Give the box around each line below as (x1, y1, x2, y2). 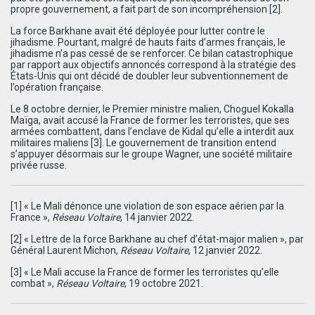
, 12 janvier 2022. (188, 244, 262, 256)
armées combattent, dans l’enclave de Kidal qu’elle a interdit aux (11, 125, 294, 137)
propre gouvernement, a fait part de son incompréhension (11, 3, 267, 15)
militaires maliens (11, 136, 89, 148)
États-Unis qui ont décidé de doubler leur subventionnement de (11, 70, 288, 82)
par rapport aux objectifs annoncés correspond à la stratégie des (11, 58, 296, 70)
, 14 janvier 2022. (120, 211, 194, 223)
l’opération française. (11, 81, 103, 93)
